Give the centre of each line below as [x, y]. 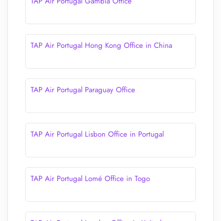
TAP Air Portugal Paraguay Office [83, 90]
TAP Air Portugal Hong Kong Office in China [101, 45]
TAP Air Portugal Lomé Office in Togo [90, 179]
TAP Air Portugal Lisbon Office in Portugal [97, 134]
